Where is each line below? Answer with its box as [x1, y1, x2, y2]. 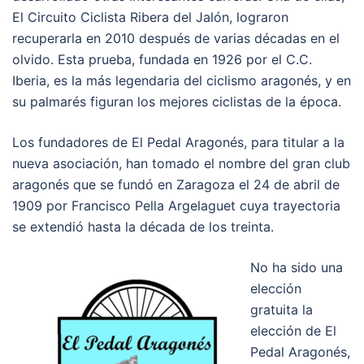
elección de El [250, 323, 336, 339]
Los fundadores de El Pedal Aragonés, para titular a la [12, 134, 344, 150]
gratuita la [250, 301, 313, 318]
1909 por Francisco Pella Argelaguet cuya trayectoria [12, 197, 340, 214]
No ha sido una [250, 259, 343, 275]
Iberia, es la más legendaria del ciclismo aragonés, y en [12, 72, 351, 89]
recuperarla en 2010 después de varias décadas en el [12, 30, 340, 46]
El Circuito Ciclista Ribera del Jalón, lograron [12, 9, 288, 25]
